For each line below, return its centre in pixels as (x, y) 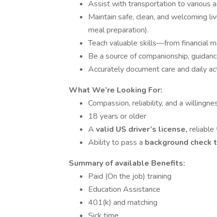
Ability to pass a (116, 142)
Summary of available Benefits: (127, 163)
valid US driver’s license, (143, 129)
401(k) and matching (123, 202)
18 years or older (117, 116)
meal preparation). (118, 30)
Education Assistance (124, 189)
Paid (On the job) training (130, 176)
